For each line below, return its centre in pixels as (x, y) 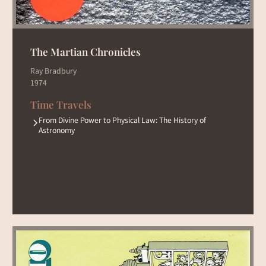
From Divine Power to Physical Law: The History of (122, 121)
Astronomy (56, 131)
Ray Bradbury (53, 72)
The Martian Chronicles (85, 52)
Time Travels (61, 104)
